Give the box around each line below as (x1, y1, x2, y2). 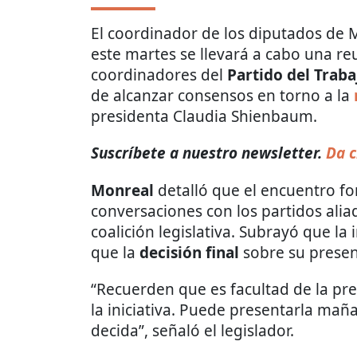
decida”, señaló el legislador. (91, 320, 294, 342)
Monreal (91, 180, 154, 202)
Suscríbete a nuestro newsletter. (91, 143, 322, 164)
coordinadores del (91, 65, 227, 86)
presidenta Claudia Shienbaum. (91, 106, 317, 127)
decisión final (139, 242, 239, 264)
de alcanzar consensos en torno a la (91, 85, 354, 107)
